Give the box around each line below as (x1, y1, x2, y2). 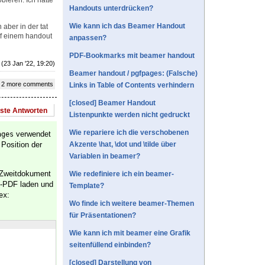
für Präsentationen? (69, 211, 136, 220)
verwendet (14, 130, 51, 139)
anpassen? (69, 34, 106, 43)
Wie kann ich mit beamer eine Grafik (69, 229, 190, 238)
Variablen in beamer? (69, 152, 140, 161)
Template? (69, 182, 104, 190)
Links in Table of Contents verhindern (69, 81, 194, 90)
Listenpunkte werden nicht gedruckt (69, 111, 190, 119)
